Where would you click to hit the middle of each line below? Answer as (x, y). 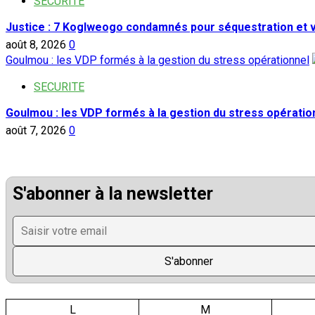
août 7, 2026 (37, 131)
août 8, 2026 (37, 45)
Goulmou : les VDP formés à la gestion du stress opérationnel (157, 60)
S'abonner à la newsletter (113, 194)
